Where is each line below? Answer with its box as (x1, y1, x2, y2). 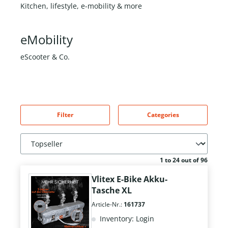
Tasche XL (92, 185, 132, 196)
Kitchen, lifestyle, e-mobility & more (20, 1, 142, 11)
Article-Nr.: (92, 200, 124, 209)
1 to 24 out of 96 (160, 156, 208, 165)
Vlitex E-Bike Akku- (92, 174, 167, 185)
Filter (57, 110, 73, 120)
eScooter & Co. (20, 52, 70, 62)
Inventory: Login (98, 214, 154, 224)
